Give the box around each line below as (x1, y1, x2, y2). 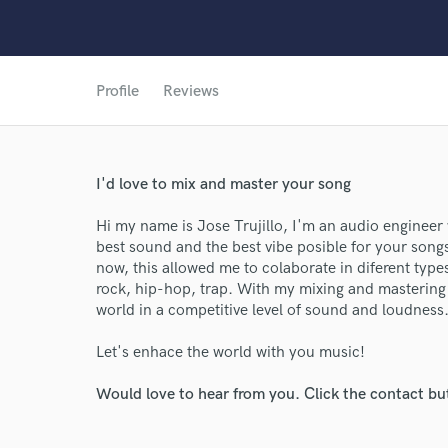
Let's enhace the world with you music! (96, 343, 365, 362)
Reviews (163, 82, 219, 101)
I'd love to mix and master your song (96, 175, 351, 194)
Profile (96, 82, 139, 101)
